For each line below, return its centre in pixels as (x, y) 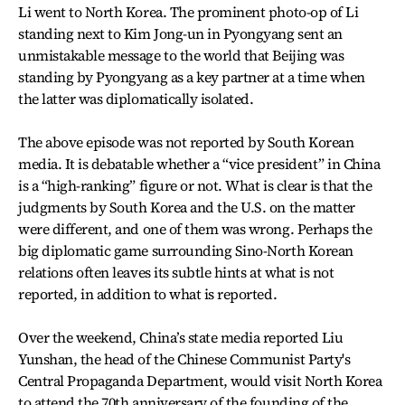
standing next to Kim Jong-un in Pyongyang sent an (180, 33)
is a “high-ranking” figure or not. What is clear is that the (195, 185)
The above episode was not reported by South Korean (186, 142)
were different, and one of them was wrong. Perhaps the (195, 229)
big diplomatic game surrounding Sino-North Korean (186, 250)
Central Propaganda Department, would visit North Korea (200, 381)
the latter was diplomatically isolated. (136, 99)
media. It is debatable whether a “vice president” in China (199, 164)
